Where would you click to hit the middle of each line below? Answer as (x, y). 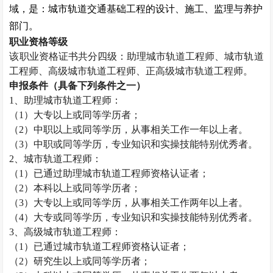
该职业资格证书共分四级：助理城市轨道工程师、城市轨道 (136, 56)
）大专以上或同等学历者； (83, 115)
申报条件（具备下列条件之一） (78, 86)
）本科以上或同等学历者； (83, 188)
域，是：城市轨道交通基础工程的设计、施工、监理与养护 (136, 9)
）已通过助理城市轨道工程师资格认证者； (117, 173)
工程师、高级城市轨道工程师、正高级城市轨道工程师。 (131, 71)
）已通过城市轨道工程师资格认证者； (107, 246)
